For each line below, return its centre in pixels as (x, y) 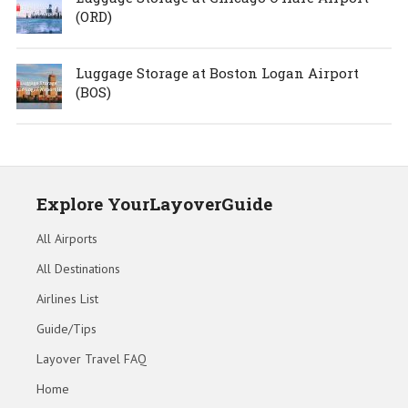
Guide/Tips (66, 329)
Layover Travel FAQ (92, 359)
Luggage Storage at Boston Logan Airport (217, 73)
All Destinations (78, 269)
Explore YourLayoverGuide (154, 204)
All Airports (67, 239)
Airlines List (67, 299)
